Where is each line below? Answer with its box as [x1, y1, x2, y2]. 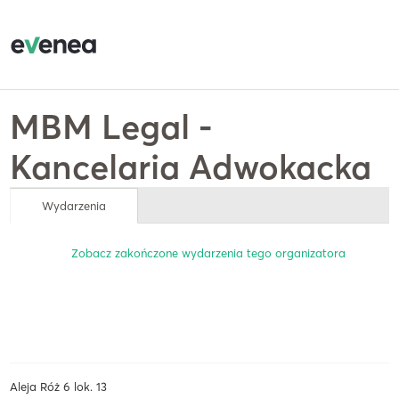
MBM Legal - [10, 106, 213, 148]
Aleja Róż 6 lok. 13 [10, 379, 108, 394]
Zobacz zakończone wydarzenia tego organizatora [71, 246, 346, 260]
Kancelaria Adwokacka [10, 146, 372, 188]
